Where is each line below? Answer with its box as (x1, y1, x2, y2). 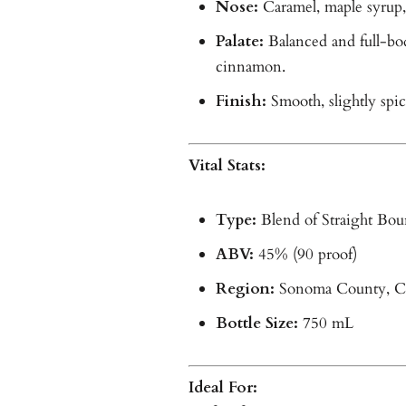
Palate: (215, 30, 264, 52)
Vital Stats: (188, 154, 266, 176)
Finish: (215, 90, 266, 111)
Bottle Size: (215, 312, 298, 333)
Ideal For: (188, 376, 257, 398)
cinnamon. (215, 55, 285, 77)
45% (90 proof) (253, 243, 357, 265)
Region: (215, 277, 275, 299)
